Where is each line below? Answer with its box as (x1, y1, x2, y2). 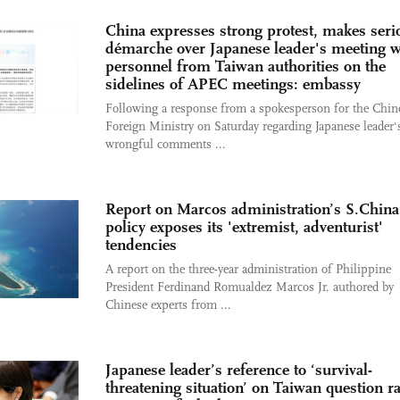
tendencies (105, 235, 177, 254)
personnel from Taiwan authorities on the (105, 56, 386, 76)
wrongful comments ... (105, 137, 226, 152)
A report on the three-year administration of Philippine (105, 262, 391, 277)
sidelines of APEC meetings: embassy (105, 74, 361, 94)
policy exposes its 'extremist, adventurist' (105, 217, 383, 237)
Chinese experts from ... (105, 297, 231, 312)
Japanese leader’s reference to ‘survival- (105, 360, 372, 379)
